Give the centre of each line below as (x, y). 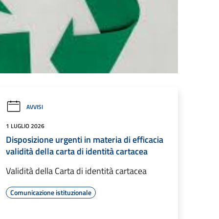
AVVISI (35, 107)
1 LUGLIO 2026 (25, 126)
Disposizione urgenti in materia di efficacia (85, 140)
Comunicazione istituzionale (51, 192)
